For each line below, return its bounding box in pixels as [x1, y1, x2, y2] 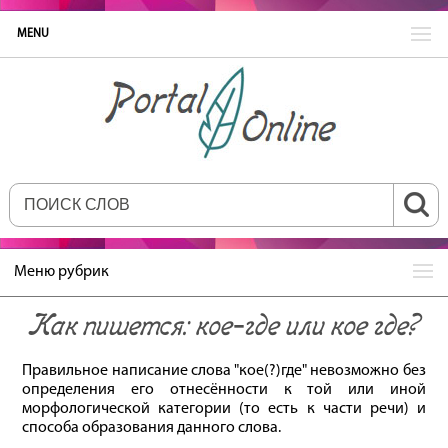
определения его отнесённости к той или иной [22, 382, 426, 398]
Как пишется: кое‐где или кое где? [27, 302, 421, 346]
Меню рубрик [14, 264, 109, 280]
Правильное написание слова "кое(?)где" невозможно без [22, 363, 426, 379]
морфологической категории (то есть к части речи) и [22, 401, 426, 417]
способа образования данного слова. [22, 420, 282, 436]
